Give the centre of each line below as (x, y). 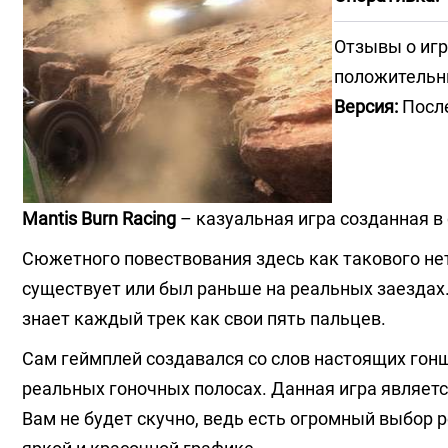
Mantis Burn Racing (99, 218)
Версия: (366, 106)
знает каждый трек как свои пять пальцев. (204, 318)
